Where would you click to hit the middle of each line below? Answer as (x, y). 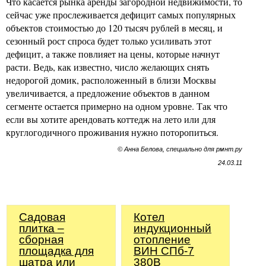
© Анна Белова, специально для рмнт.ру (180, 149)
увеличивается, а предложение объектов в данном (108, 93)
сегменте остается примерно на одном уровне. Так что (117, 106)
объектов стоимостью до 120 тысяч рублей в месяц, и (114, 28)
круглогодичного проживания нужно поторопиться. (112, 132)
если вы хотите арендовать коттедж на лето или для (111, 119)
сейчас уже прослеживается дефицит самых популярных (121, 15)
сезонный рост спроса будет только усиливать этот (109, 41)
